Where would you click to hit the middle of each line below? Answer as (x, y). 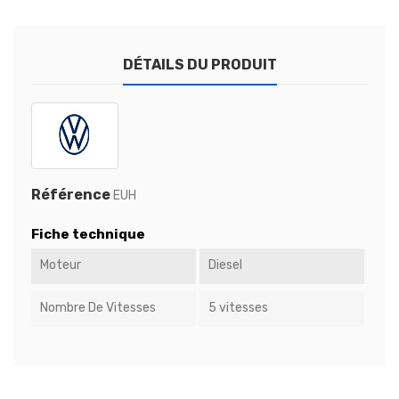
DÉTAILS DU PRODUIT (199, 65)
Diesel (225, 265)
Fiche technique (88, 235)
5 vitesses (238, 308)
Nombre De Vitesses (98, 308)
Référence (71, 195)
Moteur (61, 265)
